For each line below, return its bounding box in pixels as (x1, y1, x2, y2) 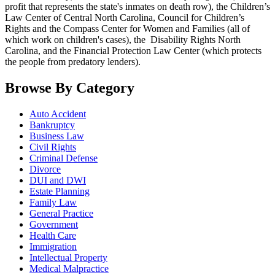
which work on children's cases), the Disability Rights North (5, 34, 241, 45)
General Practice (29, 207, 93, 219)
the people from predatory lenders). (5, 56, 141, 68)
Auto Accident (29, 108, 86, 119)
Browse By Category (5, 80, 134, 96)
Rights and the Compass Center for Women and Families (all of (5, 23, 250, 34)
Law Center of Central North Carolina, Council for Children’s (5, 12, 244, 23)
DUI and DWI (29, 174, 86, 185)
